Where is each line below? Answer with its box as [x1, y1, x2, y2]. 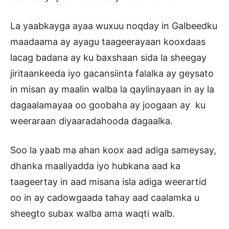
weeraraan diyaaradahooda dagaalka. [10, 116, 173, 127]
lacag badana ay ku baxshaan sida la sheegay [10, 52, 207, 63]
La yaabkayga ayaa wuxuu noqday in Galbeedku [10, 20, 217, 32]
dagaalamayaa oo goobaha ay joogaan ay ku [10, 100, 205, 111]
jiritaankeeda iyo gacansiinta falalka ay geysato [10, 68, 214, 79]
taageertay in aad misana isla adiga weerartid [10, 176, 207, 188]
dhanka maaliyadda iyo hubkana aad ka [10, 161, 180, 172]
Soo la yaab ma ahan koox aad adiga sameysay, [10, 145, 216, 156]
